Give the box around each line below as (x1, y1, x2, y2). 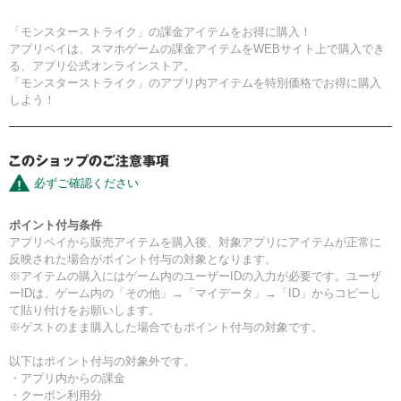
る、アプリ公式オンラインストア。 (9, 59, 195, 73)
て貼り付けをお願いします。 (9, 303, 160, 318)
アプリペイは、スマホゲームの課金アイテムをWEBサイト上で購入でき (9, 42, 385, 56)
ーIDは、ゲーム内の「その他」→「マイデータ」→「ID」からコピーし (9, 286, 381, 301)
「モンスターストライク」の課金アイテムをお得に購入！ (9, 25, 311, 39)
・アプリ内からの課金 (9, 371, 125, 386)
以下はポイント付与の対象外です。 (9, 354, 195, 369)
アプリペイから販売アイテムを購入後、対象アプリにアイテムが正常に (9, 235, 381, 250)
